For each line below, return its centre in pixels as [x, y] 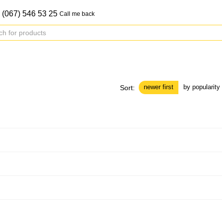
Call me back [77, 14]
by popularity [202, 87]
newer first [159, 87]
